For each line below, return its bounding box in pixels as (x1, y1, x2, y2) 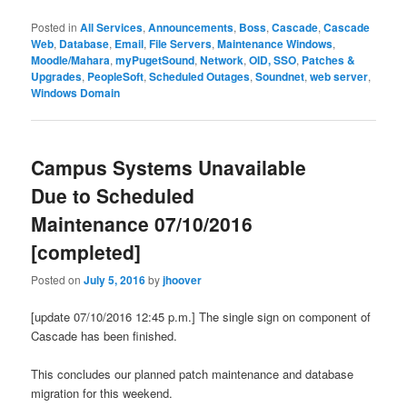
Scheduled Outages (149, 67, 251, 84)
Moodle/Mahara (31, 51, 111, 68)
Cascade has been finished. (31, 327, 178, 345)
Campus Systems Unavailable (31, 153, 307, 181)
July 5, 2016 (84, 272, 146, 289)
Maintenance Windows (217, 35, 333, 52)
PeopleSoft (87, 67, 144, 84)
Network (200, 51, 244, 68)
